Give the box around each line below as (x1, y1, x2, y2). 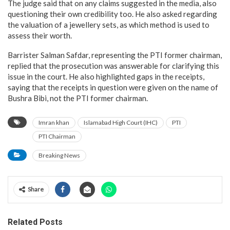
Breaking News (39, 151, 80, 159)
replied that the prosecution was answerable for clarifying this (8, 61, 219, 70)
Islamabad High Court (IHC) (84, 119, 158, 126)
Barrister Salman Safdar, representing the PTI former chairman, (8, 50, 222, 60)
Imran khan (39, 119, 69, 126)
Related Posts (8, 217, 63, 227)
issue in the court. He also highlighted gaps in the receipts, (8, 72, 204, 81)
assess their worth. (8, 31, 72, 40)
